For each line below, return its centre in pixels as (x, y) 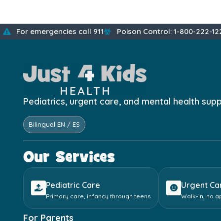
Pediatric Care (73, 185)
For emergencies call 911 (60, 32)
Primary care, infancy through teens (98, 196)
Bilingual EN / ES (54, 124)
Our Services (69, 158)
